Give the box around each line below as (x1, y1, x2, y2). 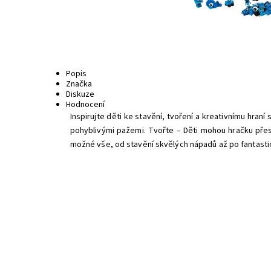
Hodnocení (66, 99, 105, 111)
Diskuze (66, 88, 95, 100)
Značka (66, 78, 93, 90)
